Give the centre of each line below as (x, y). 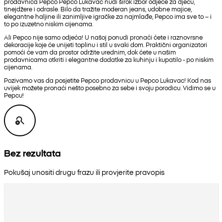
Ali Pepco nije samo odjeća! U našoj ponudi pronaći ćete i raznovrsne (103, 37)
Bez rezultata (32, 152)
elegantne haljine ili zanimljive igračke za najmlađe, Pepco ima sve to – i (108, 16)
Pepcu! (14, 95)
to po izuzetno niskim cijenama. (49, 23)
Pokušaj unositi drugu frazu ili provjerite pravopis (84, 172)
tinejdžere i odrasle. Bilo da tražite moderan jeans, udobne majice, (98, 8)
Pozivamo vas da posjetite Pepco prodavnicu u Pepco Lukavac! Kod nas (108, 80)
